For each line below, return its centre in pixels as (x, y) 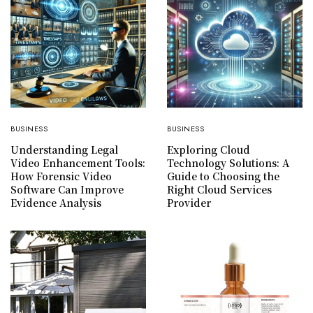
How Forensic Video (61, 176)
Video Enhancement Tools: (78, 163)
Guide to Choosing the (223, 176)
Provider (189, 203)
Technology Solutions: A (228, 163)
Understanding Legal (64, 150)
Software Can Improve (67, 190)
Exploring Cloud (209, 150)
